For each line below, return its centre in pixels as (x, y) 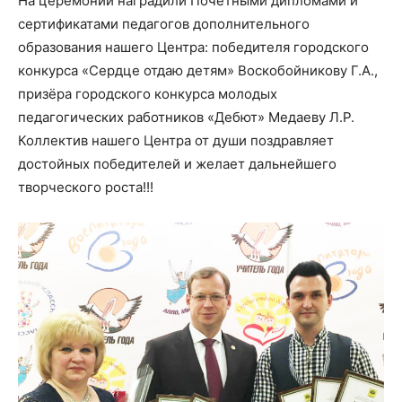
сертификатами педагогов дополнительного (164, 24)
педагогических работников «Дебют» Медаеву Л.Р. (186, 118)
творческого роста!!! (86, 188)
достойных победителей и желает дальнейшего (177, 164)
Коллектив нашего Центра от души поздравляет (176, 141)
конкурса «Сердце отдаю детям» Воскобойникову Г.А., (198, 71)
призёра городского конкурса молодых (148, 94)
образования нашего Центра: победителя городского (193, 48)
